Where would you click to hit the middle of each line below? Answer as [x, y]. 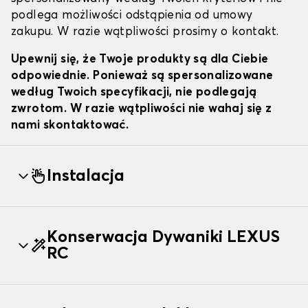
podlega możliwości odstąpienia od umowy [132, 16]
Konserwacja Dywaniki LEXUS [163, 238]
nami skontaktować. [70, 126]
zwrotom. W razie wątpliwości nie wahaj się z [142, 109]
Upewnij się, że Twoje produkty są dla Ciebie [140, 60]
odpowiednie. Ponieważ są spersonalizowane [142, 76]
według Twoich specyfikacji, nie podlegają [134, 93]
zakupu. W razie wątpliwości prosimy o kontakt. [145, 32]
